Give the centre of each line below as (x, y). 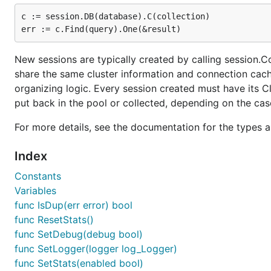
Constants (38, 176)
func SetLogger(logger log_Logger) (96, 249)
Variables (35, 191)
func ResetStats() (54, 220)
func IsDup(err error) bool (73, 205)
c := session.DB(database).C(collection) (116, 16)
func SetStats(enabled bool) (79, 263)
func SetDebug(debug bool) (79, 234)
